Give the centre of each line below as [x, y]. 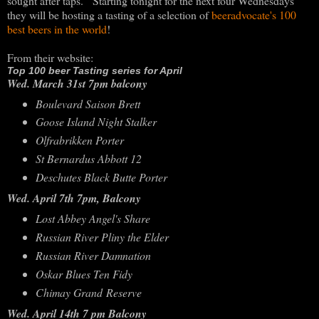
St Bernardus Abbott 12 [88, 159]
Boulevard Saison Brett [88, 103]
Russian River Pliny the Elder [102, 237]
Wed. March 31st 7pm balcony [77, 83]
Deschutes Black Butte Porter [101, 177]
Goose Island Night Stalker [96, 122]
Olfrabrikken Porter [79, 140]
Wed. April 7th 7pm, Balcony [74, 198]
